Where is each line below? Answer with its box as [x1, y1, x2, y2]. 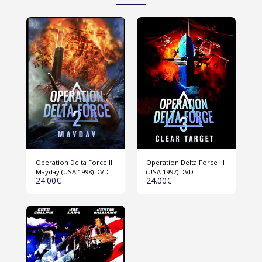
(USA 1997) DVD [146, 167, 194, 177]
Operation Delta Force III [146, 158, 225, 167]
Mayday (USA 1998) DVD [36, 167, 109, 177]
